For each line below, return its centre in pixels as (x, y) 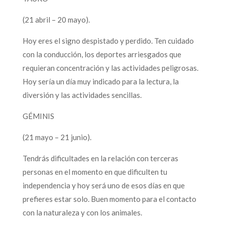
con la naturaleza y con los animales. (86, 212)
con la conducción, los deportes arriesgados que (102, 54)
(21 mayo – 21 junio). (57, 137)
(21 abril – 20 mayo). (56, 19)
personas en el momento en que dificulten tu (95, 172)
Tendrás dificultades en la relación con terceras (100, 158)
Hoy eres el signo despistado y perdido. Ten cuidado (108, 40)
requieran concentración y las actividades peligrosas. (110, 68)
